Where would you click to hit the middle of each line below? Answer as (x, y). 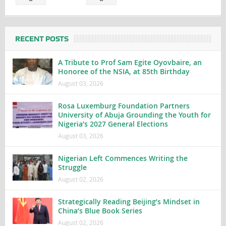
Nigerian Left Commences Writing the (123, 158)
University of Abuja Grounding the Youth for (134, 115)
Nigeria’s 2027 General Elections (113, 124)
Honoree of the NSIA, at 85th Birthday (124, 71)
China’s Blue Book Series (100, 210)
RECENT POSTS (42, 39)
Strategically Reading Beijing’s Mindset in (129, 201)
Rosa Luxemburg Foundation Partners (124, 105)
